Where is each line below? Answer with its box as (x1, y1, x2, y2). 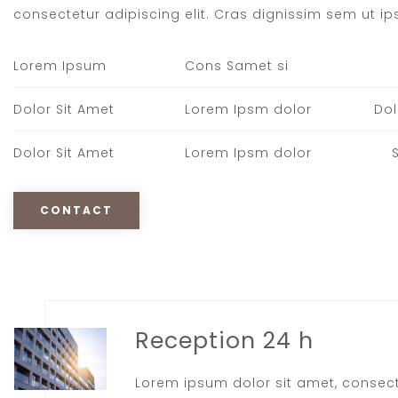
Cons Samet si (185, 56, 290, 75)
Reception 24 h (135, 325, 314, 357)
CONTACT (40, 202, 113, 218)
